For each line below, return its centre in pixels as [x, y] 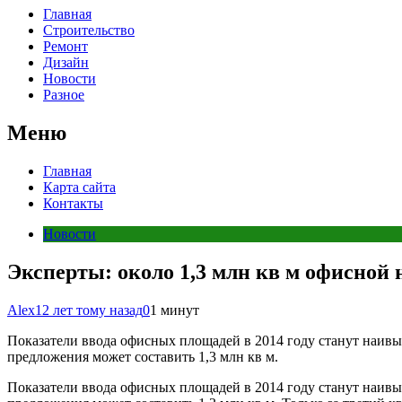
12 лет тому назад [89, 310]
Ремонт [66, 46]
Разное [64, 94]
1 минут [175, 310]
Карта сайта [79, 187]
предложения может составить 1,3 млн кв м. [143, 356]
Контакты [73, 203]
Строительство [89, 30]
